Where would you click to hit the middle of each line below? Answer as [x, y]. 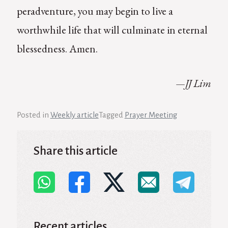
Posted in [33, 115]
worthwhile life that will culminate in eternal [112, 30]
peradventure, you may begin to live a [95, 11]
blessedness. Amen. [57, 48]
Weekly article [74, 115]
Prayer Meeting [151, 115]
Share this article [76, 151]
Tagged [111, 115]
